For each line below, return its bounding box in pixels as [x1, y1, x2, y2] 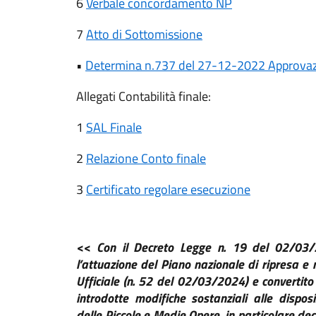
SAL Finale [86, 118, 142, 137]
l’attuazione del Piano [76, 255, 195, 274]
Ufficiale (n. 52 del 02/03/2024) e [76, 272, 262, 291]
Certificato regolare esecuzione [86, 180, 250, 199]
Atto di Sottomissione [86, 25, 202, 44]
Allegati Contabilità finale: [76, 87, 211, 106]
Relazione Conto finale [86, 149, 206, 168]
